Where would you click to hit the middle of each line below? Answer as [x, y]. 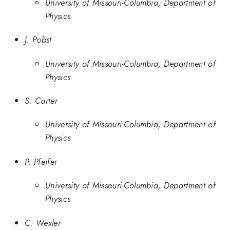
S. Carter [41, 100]
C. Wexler [43, 223]
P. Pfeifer [41, 161]
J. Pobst [38, 40]
